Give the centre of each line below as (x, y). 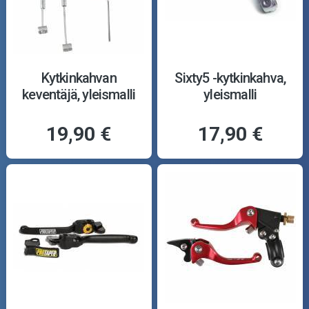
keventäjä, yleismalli (79, 94)
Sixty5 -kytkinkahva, (230, 78)
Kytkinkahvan (79, 78)
